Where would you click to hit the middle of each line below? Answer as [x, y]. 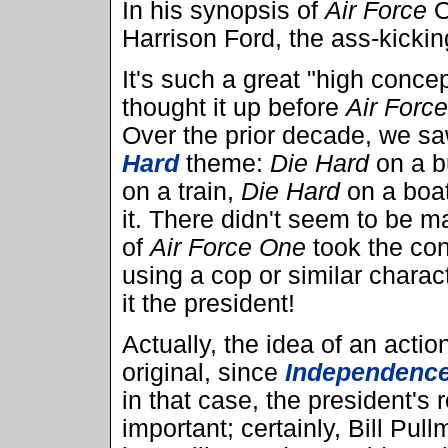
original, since [203, 372]
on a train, [181, 191]
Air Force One [228, 247]
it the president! [208, 303]
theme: [224, 163]
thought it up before [234, 107]
